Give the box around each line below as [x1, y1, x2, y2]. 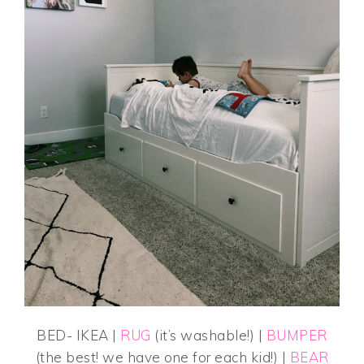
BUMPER [266, 326, 327, 344]
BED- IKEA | [37, 326, 121, 344]
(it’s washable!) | [150, 326, 266, 344]
